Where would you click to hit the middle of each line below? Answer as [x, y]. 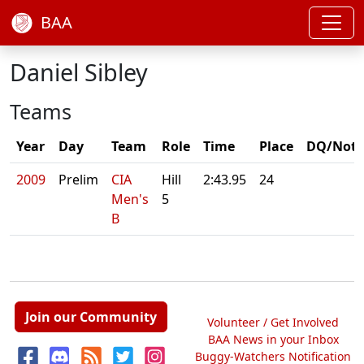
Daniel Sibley [79, 72]
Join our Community [91, 317]
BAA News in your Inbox [273, 339]
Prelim [78, 180]
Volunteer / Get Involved [273, 322]
